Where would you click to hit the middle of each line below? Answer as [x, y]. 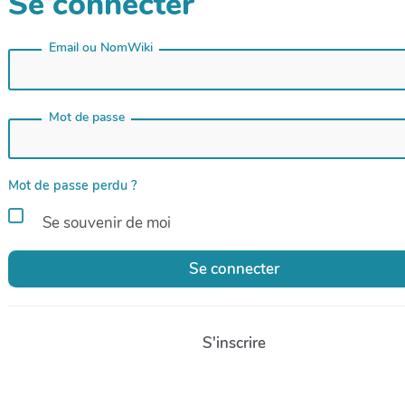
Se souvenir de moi [105, 223]
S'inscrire [234, 343]
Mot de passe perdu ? [73, 186]
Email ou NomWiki [100, 48]
